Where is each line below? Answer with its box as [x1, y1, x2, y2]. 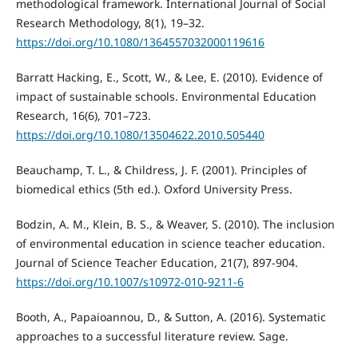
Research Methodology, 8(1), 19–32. [15, 15, 205, 31]
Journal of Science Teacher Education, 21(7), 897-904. [15, 255, 298, 271]
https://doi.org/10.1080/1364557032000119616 [15, 34, 265, 50]
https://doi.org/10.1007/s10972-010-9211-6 [15, 274, 244, 290]
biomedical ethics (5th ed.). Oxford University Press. [15, 181, 292, 197]
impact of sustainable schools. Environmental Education [15, 89, 316, 105]
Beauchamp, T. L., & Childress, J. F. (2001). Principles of [15, 162, 307, 178]
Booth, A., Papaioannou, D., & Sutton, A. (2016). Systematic [15, 309, 326, 325]
